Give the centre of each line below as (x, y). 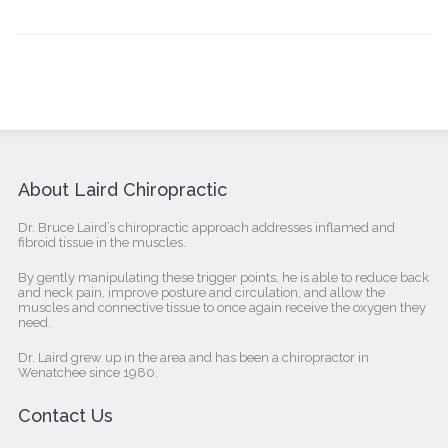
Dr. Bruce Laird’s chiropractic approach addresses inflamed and (207, 227)
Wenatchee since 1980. (88, 372)
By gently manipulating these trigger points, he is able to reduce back (224, 277)
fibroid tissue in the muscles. (102, 242)
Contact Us (66, 415)
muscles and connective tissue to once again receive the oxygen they (222, 307)
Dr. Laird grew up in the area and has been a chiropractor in (194, 357)
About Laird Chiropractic (123, 189)
